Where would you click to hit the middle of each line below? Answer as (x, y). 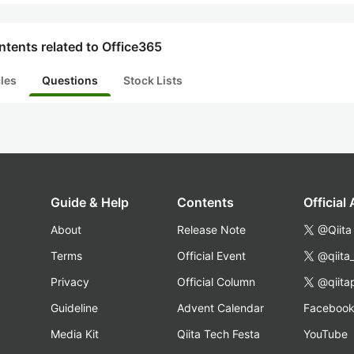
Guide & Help (90, 202)
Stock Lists (153, 80)
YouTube (326, 334)
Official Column (216, 282)
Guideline (74, 308)
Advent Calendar (220, 308)
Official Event (211, 256)
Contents (205, 202)
